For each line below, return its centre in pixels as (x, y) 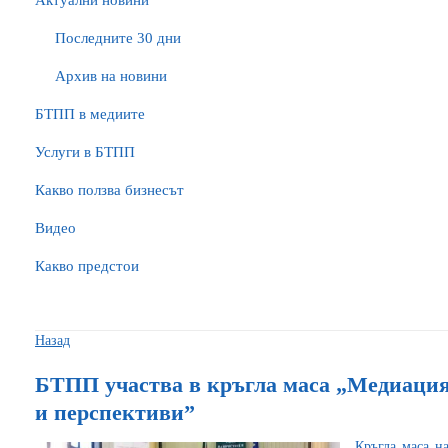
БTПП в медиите (90, 114)
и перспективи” (115, 412)
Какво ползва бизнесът (109, 190)
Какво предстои (87, 266)
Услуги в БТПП (85, 152)
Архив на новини (111, 76)
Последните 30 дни (118, 38)
